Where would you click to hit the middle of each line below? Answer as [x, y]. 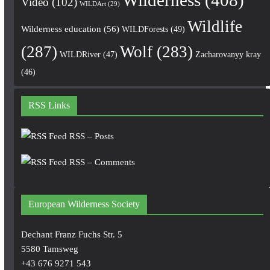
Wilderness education [61, 28]
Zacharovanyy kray [228, 54]
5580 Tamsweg [49, 249]
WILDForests [145, 29]
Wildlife [215, 26]
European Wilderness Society [84, 204]
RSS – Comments [101, 162]
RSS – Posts [90, 136]
